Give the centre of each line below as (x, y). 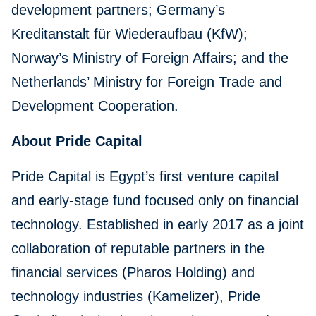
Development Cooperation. (95, 106)
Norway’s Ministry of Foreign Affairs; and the (150, 58)
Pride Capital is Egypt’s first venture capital (145, 177)
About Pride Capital (77, 141)
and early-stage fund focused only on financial (155, 201)
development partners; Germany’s (118, 10)
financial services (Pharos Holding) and (133, 273)
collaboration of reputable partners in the (138, 249)
